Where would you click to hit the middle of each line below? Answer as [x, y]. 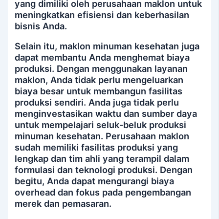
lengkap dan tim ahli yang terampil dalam [102, 158]
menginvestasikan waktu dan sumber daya [106, 113]
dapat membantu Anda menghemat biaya [102, 57]
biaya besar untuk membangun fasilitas [99, 91]
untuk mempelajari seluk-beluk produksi [101, 124]
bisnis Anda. [41, 26]
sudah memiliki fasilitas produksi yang [97, 147]
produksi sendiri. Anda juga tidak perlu [97, 102]
